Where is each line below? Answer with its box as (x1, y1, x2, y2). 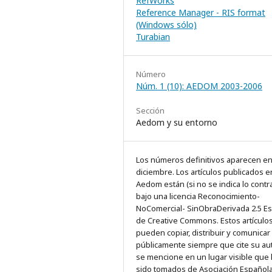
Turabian (136, 31, 170, 43)
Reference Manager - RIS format (136, 7, 265, 19)
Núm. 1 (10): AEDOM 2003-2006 (136, 80, 262, 92)
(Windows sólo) (136, 19, 197, 31)
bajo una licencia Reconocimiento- (136, 191, 260, 202)
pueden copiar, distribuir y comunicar (136, 227, 270, 239)
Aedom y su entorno (136, 117, 217, 129)
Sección (136, 105, 165, 117)
